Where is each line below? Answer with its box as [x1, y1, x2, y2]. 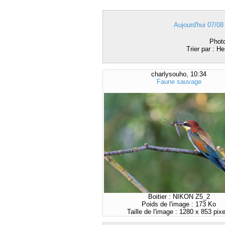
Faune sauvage [156, 78, 201, 85]
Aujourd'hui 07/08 [174, 21, 223, 29]
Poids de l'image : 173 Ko [142, 200, 216, 208]
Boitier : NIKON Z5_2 [148, 193, 210, 200]
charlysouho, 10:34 [151, 70, 206, 78]
